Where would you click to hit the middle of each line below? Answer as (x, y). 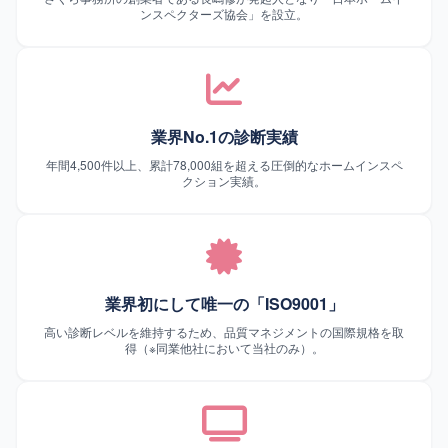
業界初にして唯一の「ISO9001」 (224, 303)
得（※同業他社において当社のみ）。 (224, 347)
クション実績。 (224, 180)
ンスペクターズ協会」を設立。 (224, 13)
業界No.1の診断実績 (224, 136)
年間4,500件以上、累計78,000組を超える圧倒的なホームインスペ (224, 164)
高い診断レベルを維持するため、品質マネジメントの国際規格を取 (224, 331)
